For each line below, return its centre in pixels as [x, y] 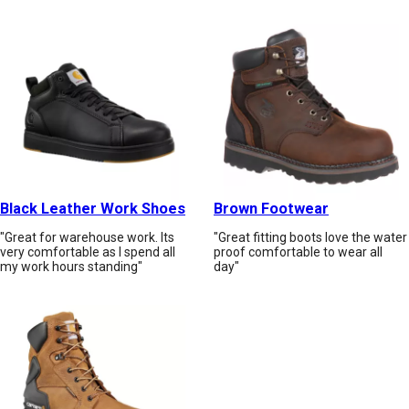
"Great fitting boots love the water [310, 238]
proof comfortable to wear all [298, 252]
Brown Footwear [271, 209]
